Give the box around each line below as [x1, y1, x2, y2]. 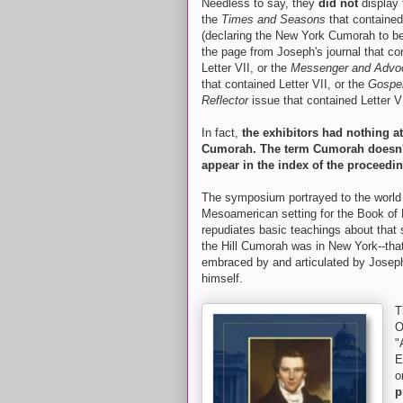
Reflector [201, 94, 248, 107]
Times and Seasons [221, 13, 326, 26]
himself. [201, 272, 243, 285]
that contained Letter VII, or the [201, 77, 368, 91]
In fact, [201, 126, 238, 139]
